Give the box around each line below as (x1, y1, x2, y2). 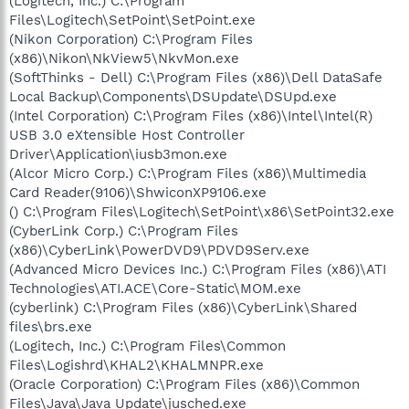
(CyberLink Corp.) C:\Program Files (9, 222, 238, 239)
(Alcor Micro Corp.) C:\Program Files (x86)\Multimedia (9, 164, 366, 182)
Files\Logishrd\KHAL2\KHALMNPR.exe (9, 356, 264, 373)
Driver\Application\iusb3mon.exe (9, 145, 227, 163)
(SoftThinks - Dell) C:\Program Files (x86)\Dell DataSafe (9, 68, 383, 86)
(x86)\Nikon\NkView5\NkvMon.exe (9, 49, 239, 67)
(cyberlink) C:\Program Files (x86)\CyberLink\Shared (9, 299, 357, 316)
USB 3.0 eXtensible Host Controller (9, 126, 245, 143)
